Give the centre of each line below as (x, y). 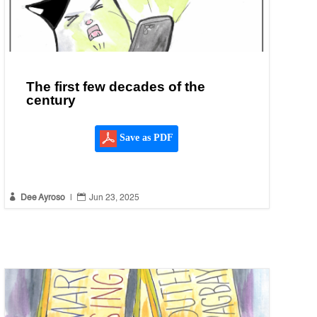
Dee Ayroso (42, 198)
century (51, 100)
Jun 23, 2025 (114, 198)
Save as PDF (145, 138)
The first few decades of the (115, 87)
